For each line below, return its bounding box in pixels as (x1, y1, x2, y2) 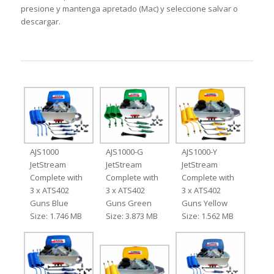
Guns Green (105, 198, 152, 209)
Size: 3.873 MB (105, 210, 158, 222)
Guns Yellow (182, 198, 228, 209)
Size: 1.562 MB (182, 210, 234, 222)
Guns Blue (29, 198, 68, 209)
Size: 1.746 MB (29, 210, 82, 222)
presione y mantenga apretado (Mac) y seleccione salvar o (20, 3, 238, 15)
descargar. (20, 16, 61, 28)
